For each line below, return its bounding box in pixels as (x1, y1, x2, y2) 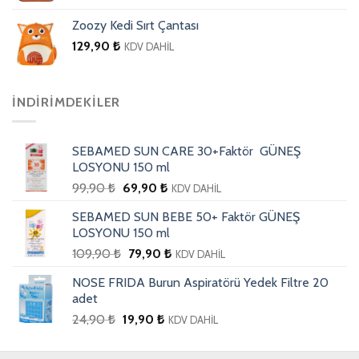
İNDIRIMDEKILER (12, 94, 121, 110)
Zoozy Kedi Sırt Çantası (72, 17, 199, 33)
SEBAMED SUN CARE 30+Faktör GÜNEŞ (72, 143, 301, 159)
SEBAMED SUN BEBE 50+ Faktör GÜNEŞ (72, 209, 300, 225)
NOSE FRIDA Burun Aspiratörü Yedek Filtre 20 (72, 275, 329, 291)
